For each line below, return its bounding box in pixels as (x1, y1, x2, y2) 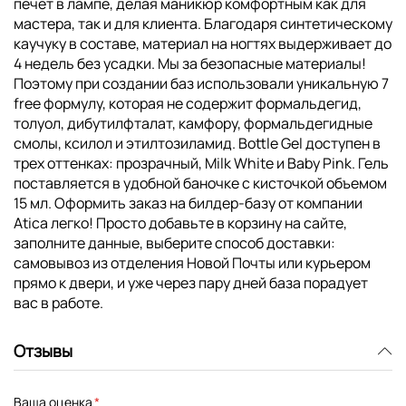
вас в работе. (14, 292, 103, 313)
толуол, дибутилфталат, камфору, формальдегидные (14, 112, 372, 133)
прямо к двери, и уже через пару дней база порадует (14, 272, 368, 293)
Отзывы (14, 339, 72, 362)
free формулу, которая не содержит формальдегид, (14, 92, 362, 113)
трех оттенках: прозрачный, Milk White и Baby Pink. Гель (14, 152, 389, 173)
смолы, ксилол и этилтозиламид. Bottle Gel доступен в (14, 132, 381, 153)
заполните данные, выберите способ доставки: (14, 232, 335, 253)
